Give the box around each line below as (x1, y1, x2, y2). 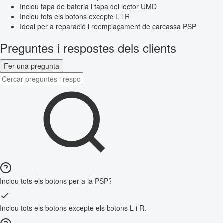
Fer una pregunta (4, 61, 59, 71)
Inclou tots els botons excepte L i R (20, 11, 130, 22)
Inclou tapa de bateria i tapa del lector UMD (20, 1, 157, 12)
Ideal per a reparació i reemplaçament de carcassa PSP (20, 21, 196, 32)
